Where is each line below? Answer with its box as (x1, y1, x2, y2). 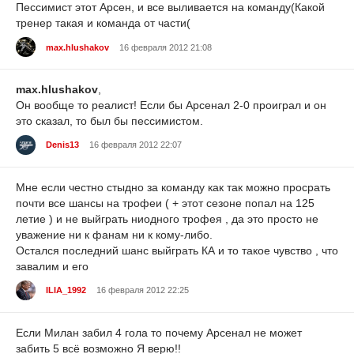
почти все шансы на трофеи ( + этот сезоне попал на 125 (16, 197, 314, 210)
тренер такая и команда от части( (16, 17, 190, 30)
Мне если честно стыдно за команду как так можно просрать (16, 181, 330, 194)
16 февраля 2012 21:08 (119, 42, 212, 52)
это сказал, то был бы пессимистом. (16, 115, 203, 128)
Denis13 (46, 140, 79, 150)
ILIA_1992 (46, 285, 86, 296)
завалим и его (16, 260, 88, 273)
